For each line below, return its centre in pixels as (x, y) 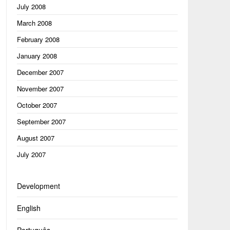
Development (38, 186)
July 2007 (31, 154)
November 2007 (40, 89)
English (28, 208)
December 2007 (40, 72)
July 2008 (31, 6)
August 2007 (35, 138)
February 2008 (38, 39)
